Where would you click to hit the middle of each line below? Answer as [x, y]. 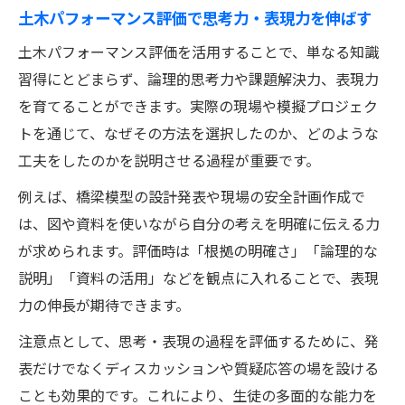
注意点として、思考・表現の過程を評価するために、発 [198, 340]
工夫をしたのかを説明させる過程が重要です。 [169, 160]
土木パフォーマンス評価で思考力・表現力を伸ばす [195, 17]
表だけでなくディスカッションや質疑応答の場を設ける [198, 367]
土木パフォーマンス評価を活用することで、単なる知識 [198, 51]
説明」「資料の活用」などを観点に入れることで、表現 [198, 277]
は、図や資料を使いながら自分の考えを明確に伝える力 [199, 223]
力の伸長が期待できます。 [104, 304]
